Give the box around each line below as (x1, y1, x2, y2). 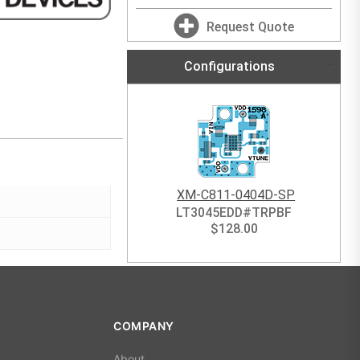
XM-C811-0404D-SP (177, 187, 296, 202)
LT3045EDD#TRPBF (176, 205, 292, 220)
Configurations (180, 59, 275, 74)
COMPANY (113, 319, 174, 333)
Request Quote (207, 19, 295, 35)
